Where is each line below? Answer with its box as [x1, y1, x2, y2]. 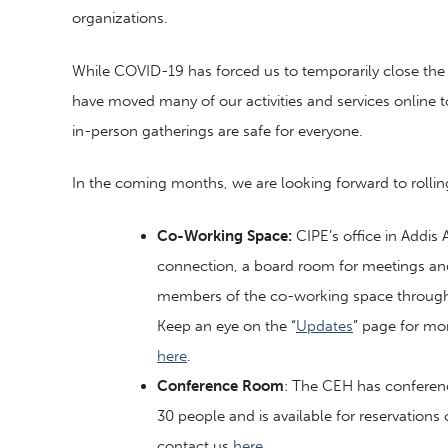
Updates [296, 316, 353, 335]
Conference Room [157, 376, 284, 395]
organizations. [72, 9, 168, 28]
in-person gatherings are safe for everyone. [72, 121, 363, 140]
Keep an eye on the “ [157, 316, 296, 335]
